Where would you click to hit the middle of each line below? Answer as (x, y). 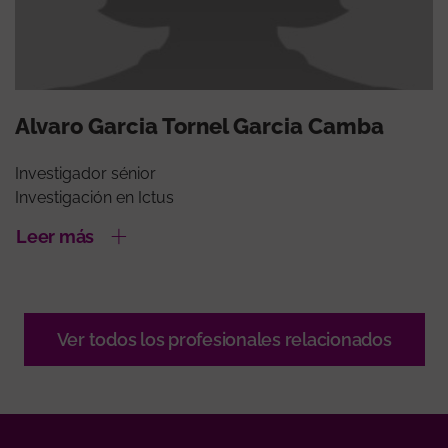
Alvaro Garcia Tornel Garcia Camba (199, 125)
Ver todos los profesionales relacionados (224, 339)
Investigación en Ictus (94, 197)
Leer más (55, 236)
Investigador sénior (85, 173)
